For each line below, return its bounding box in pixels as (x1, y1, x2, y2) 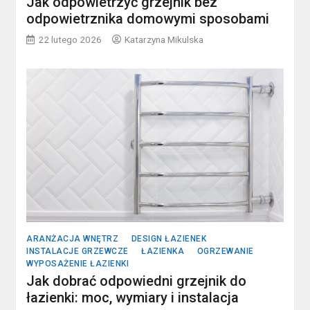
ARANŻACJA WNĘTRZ (26, 234, 119, 244)
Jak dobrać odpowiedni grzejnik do (26, 273, 247, 290)
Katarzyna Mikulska (125, 34, 204, 45)
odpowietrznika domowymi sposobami (26, 10, 270, 27)
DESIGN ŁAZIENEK (131, 234, 207, 244)
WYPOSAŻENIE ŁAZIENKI (26, 259, 129, 269)
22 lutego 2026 (38, 34, 102, 45)
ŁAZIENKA (141, 246, 185, 257)
